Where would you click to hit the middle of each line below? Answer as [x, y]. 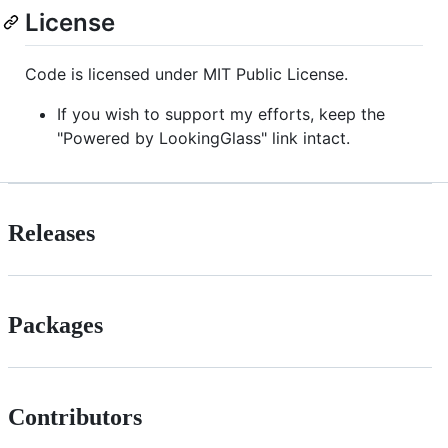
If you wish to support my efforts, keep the [221, 113]
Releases [51, 232]
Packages [55, 324]
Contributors [75, 416]
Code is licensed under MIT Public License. [186, 73]
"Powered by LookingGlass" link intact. [203, 137]
